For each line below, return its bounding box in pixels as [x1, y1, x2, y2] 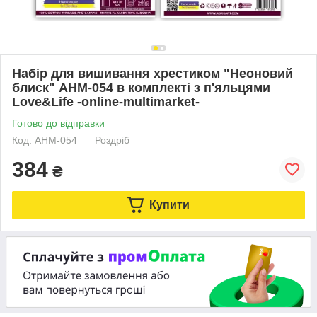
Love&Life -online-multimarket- [12, 94, 200, 109]
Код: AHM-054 [12, 134, 77, 146]
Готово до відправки [12, 117, 105, 129]
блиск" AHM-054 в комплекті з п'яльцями [12, 80, 270, 95]
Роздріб [95, 134, 129, 146]
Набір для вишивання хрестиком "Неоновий [12, 66, 293, 81]
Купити [149, 198, 190, 211]
